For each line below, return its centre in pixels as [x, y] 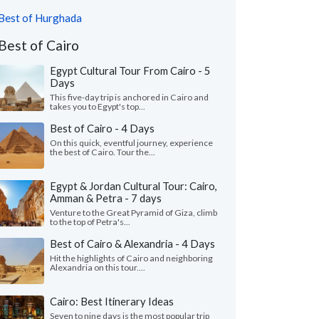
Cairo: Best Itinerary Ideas [112, 301]
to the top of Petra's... [90, 222]
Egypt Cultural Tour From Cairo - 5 [130, 70]
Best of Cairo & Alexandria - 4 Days [132, 244]
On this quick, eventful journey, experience [131, 143]
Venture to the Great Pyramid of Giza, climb [134, 213]
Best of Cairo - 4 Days [102, 128]
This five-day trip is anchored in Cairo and [129, 97]
